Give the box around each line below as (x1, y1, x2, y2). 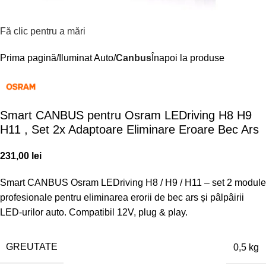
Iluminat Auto (59, 53, 113, 64)
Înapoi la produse (151, 53, 224, 64)
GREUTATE (6, 242, 58, 252)
